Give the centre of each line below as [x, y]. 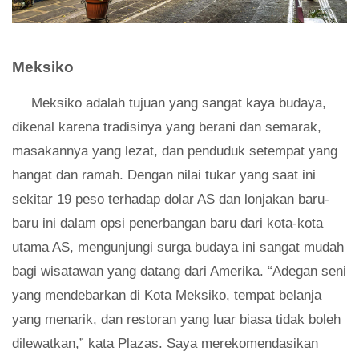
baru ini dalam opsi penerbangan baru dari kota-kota [167, 223]
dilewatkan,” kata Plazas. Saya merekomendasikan [165, 343]
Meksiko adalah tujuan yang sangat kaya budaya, [179, 103]
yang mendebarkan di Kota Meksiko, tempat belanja [167, 295]
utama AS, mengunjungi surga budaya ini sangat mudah [178, 247]
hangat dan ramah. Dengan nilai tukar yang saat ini [164, 175]
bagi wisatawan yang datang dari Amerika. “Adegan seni [179, 271]
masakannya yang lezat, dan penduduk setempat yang [175, 151]
